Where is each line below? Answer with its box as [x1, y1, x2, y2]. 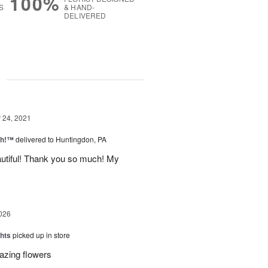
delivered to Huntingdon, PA [16, 134, 106, 144]
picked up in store [13, 230, 70, 240]
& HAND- [64, 2, 95, 13]
